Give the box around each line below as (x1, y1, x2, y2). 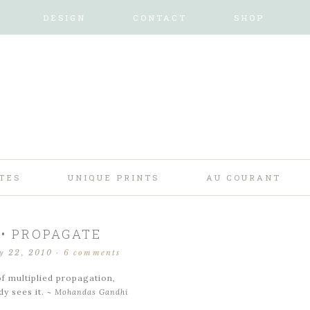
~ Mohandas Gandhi (47, 287, 129, 297)
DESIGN (43, 12, 86, 23)
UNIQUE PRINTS (68, 172, 159, 183)
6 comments (63, 248, 121, 257)
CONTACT (133, 12, 187, 23)
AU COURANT (206, 172, 281, 183)
